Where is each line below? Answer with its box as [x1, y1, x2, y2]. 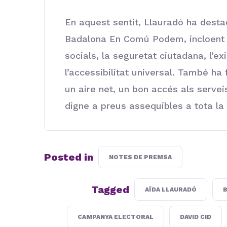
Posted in [44, 150, 93, 163]
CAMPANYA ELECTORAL [77, 213, 154, 220]
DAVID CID [179, 213, 211, 220]
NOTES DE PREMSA [109, 153, 172, 161]
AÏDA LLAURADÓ [144, 185, 197, 193]
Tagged [91, 183, 129, 196]
